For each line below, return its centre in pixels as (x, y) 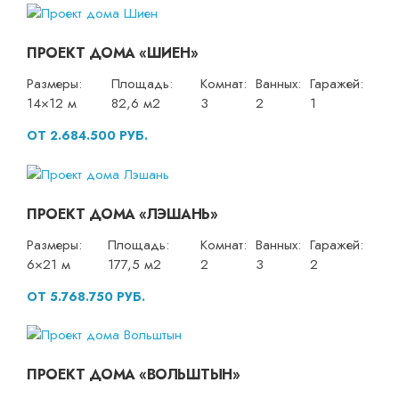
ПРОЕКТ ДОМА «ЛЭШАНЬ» (122, 214)
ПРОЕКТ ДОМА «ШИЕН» (112, 53)
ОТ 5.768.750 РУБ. (86, 296)
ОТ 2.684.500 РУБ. (87, 136)
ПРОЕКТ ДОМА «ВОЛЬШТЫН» (133, 375)
